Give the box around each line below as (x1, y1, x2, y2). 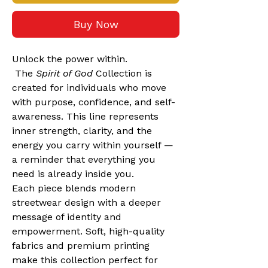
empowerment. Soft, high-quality (12, 226, 167, 237)
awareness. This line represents (12, 111, 162, 123)
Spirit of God (36, 68, 93, 80)
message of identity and (12, 211, 124, 223)
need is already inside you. (12, 168, 134, 180)
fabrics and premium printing (12, 240, 153, 252)
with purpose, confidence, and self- (12, 96, 175, 108)
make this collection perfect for (12, 254, 161, 266)
